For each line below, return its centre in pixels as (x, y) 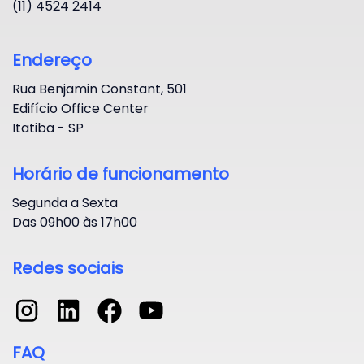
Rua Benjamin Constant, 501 (100, 89)
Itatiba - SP (48, 128)
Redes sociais (68, 268)
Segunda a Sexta (65, 202)
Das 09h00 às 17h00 (75, 222)
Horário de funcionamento (121, 173)
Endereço (52, 60)
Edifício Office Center (80, 108)
